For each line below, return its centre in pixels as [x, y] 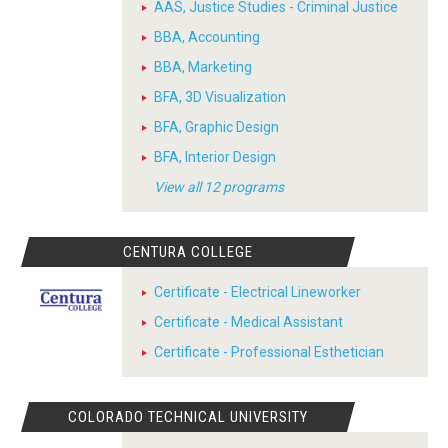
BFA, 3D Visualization [220, 97]
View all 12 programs [219, 187]
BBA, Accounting [207, 37]
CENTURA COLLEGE [188, 252]
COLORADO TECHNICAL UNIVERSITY [188, 417]
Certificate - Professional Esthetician [269, 352]
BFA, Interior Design [215, 157]
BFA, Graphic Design [216, 127]
